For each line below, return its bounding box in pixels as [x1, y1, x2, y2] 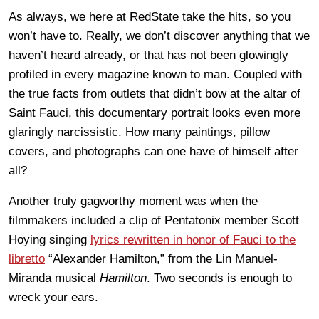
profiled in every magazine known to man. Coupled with [9, 68, 302, 82]
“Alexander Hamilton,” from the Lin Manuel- [45, 252, 278, 266]
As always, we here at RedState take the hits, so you [9, 10, 291, 24]
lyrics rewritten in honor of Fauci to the [90, 233, 296, 247]
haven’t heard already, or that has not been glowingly [9, 48, 288, 63]
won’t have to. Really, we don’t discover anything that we [9, 29, 310, 43]
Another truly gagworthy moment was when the [9, 194, 258, 209]
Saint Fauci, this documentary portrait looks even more [9, 106, 300, 120]
